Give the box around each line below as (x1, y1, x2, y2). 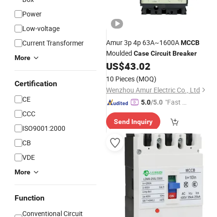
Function (15, 193, 45, 202)
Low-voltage (22, 24, 60, 33)
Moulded (106, 48, 134, 58)
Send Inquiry (114, 118, 153, 125)
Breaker (172, 49, 197, 57)
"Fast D (165, 97, 186, 107)
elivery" (165, 108, 186, 117)
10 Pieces (106, 74, 135, 83)
